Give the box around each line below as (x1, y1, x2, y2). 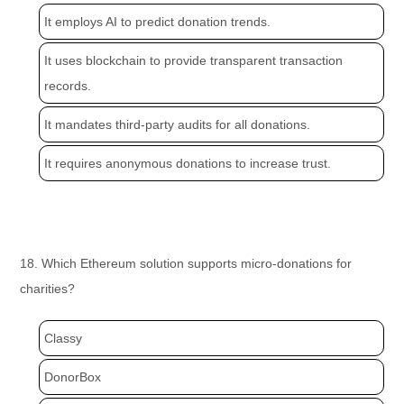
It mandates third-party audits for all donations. (44, 117, 311, 133)
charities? (20, 281, 76, 297)
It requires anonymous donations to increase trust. (44, 156, 332, 171)
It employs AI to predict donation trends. (44, 14, 271, 30)
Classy (44, 331, 83, 346)
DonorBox (44, 370, 102, 385)
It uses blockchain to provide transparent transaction (44, 53, 344, 69)
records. (44, 78, 92, 94)
